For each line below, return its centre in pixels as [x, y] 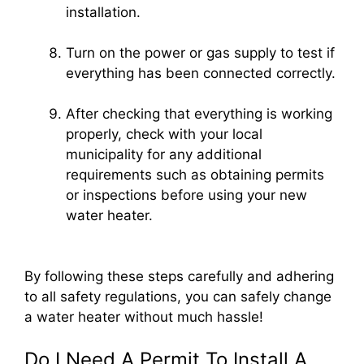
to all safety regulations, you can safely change [178, 297]
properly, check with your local [164, 134]
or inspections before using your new [186, 195]
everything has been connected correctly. [201, 73]
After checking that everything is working [199, 113]
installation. [103, 12]
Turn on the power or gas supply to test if [200, 52]
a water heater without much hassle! [144, 317]
